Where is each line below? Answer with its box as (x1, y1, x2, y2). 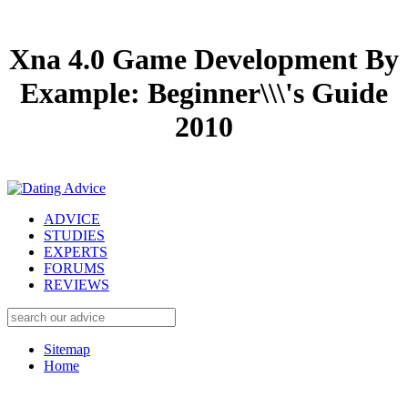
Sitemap (44, 341, 90, 357)
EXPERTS (44, 243, 107, 260)
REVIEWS (44, 276, 109, 292)
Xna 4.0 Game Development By (9, 43, 399, 76)
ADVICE (44, 210, 100, 227)
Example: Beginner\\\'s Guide (20, 76, 388, 110)
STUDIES (44, 227, 105, 243)
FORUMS (44, 260, 105, 276)
